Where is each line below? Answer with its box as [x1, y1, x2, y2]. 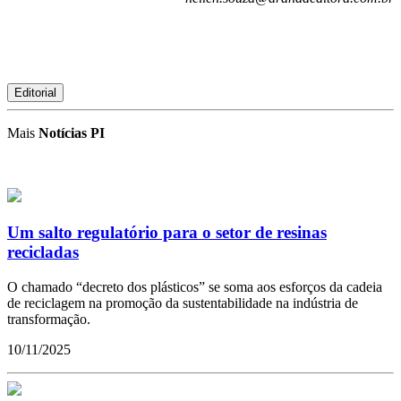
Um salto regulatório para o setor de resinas [7, 223, 327, 243]
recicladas [7, 243, 79, 262]
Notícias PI [38, 125, 105, 141]
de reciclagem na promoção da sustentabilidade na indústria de [7, 294, 358, 311]
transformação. [7, 311, 90, 327]
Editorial [14, 86, 56, 100]
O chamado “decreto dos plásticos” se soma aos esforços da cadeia [7, 278, 382, 294]
